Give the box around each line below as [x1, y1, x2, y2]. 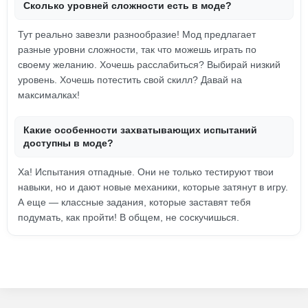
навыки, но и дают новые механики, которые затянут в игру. [18, 181, 288, 192]
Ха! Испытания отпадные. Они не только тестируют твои [18, 166, 274, 177]
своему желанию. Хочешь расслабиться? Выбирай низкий [18, 59, 280, 70]
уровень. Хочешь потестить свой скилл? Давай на [18, 74, 242, 85]
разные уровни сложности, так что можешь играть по [18, 44, 256, 55]
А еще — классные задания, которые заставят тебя [18, 197, 251, 208]
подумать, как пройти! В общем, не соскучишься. [18, 212, 239, 223]
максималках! [18, 89, 80, 100]
